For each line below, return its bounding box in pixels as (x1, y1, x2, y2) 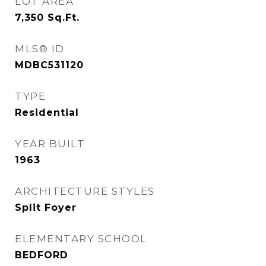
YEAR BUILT (15, 138, 85, 150)
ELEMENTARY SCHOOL (15, 233, 147, 245)
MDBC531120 (15, 59, 84, 71)
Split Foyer (15, 202, 77, 213)
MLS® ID (15, 43, 65, 55)
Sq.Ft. (47, 12, 80, 23)
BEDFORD (15, 249, 68, 261)
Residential (15, 107, 79, 118)
